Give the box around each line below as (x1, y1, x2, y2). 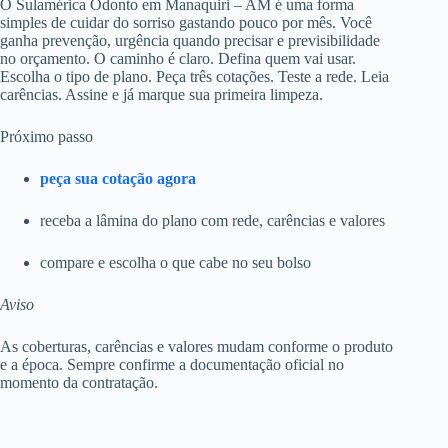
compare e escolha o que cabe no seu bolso (40, 253, 311, 271)
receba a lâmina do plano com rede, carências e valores (40, 211, 385, 229)
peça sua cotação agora (40, 169, 196, 187)
